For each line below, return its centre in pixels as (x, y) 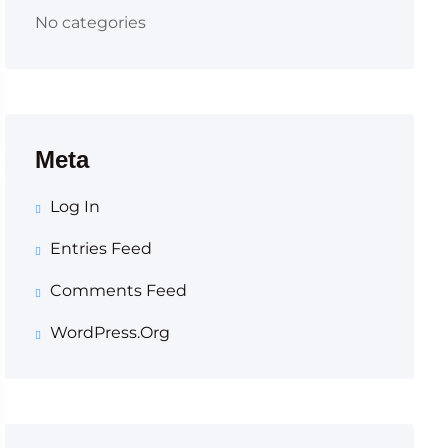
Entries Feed (100, 248)
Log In (74, 206)
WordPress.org (109, 332)
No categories (90, 22)
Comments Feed (118, 290)
